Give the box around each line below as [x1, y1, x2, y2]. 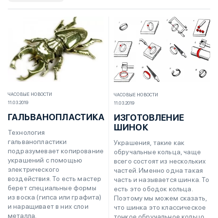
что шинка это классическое [114, 203, 206, 211]
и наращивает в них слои [8, 202, 89, 211]
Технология [8, 128, 45, 137]
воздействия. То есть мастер [8, 175, 102, 183]
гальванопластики [8, 138, 67, 146]
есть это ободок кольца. [114, 184, 193, 193]
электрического [8, 165, 60, 174]
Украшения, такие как [114, 138, 185, 146]
